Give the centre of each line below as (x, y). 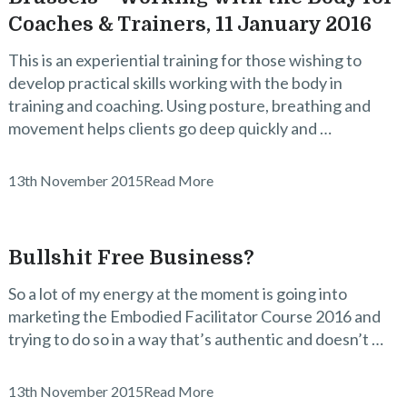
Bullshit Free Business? (131, 258)
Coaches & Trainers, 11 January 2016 (189, 24)
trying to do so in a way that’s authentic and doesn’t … (195, 339)
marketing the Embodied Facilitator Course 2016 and (194, 316)
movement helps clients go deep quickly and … (169, 128)
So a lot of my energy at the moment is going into (177, 293)
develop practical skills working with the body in (175, 83)
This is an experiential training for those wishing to (184, 60)
